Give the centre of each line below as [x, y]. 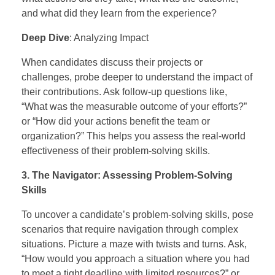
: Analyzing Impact [109, 37]
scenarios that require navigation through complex [130, 229]
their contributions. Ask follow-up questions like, [124, 91]
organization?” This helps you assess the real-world [134, 136]
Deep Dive [45, 37]
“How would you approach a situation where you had [136, 258]
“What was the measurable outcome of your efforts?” [134, 106]
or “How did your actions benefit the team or [116, 121]
